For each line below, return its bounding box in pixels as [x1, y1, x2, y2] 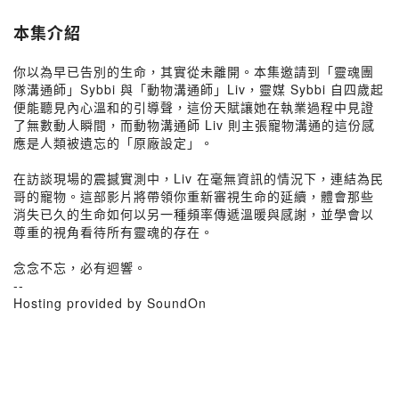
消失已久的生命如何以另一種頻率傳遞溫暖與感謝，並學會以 [13, 205, 374, 223]
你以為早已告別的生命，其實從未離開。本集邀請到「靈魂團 [13, 62, 374, 80]
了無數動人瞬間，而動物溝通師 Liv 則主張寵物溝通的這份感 [13, 116, 375, 134]
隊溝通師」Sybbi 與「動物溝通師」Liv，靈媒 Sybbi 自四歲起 [13, 80, 384, 98]
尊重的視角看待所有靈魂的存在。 [13, 223, 214, 240]
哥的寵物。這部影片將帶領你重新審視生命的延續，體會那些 [13, 187, 374, 205]
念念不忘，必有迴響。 [13, 258, 147, 276]
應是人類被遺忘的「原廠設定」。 [13, 134, 214, 151]
